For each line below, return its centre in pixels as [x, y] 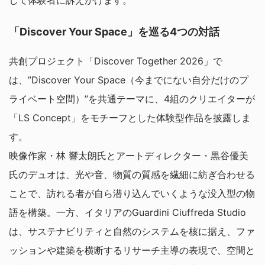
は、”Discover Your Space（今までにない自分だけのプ [129, 80]
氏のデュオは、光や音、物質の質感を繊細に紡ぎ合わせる [132, 174]
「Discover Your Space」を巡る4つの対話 [114, 31]
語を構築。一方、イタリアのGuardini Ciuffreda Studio [127, 212]
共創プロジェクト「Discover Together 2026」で [116, 61]
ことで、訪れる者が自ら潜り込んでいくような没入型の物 [132, 193]
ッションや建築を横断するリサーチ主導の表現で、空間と [132, 250]
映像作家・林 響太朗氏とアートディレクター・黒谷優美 [129, 155]
